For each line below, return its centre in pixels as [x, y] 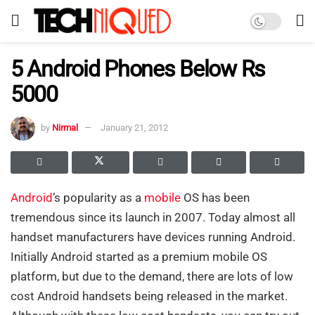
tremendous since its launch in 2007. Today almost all [153, 217]
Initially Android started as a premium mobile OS [139, 256]
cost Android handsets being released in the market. [149, 296]
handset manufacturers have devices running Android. [153, 237]
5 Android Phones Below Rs [138, 69]
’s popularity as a [98, 197]
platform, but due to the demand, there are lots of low [152, 276]
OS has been [215, 197]
